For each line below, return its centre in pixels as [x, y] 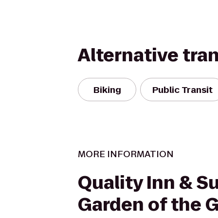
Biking [107, 90]
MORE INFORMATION [126, 154]
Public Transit [182, 90]
